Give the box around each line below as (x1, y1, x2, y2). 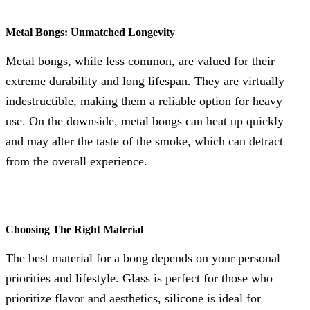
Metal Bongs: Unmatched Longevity (6, 26, 175, 38)
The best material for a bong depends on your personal (6, 250, 280, 265)
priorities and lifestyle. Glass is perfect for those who (6, 271, 273, 285)
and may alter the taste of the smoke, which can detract (6, 134, 283, 148)
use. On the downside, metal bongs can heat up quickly (6, 113, 284, 128)
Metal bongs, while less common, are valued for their (6, 53, 275, 68)
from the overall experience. (6, 154, 147, 168)
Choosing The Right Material (6, 223, 143, 235)
